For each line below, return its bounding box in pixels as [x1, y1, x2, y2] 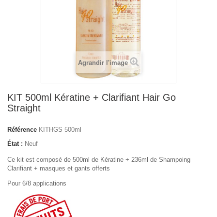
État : [7, 140, 23, 148]
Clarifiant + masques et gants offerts [7, 165, 110, 172]
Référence [7, 126, 37, 134]
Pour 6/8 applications [7, 180, 66, 187]
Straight [7, 103, 41, 114]
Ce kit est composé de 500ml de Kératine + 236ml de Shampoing [7, 156, 190, 164]
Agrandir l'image [78, 59, 128, 67]
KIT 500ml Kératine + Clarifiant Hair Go [7, 92, 176, 103]
